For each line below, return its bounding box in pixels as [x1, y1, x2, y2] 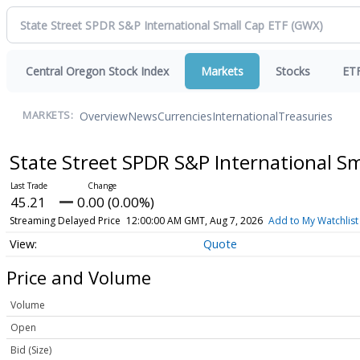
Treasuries [278, 108, 333, 124]
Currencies [157, 108, 212, 124]
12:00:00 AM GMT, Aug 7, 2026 [125, 214, 263, 227]
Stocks [276, 63, 310, 79]
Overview [80, 108, 128, 124]
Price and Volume [6, 264, 151, 289]
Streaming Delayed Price [9, 214, 121, 227]
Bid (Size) [10, 343, 51, 358]
